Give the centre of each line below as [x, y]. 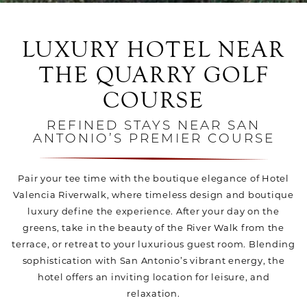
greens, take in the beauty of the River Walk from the [153, 228]
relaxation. [153, 293]
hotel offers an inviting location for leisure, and [153, 277]
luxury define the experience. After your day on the [153, 211]
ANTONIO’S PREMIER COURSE [153, 139]
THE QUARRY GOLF [153, 75]
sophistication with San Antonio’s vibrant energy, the [153, 260]
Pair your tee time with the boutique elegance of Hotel [153, 178]
